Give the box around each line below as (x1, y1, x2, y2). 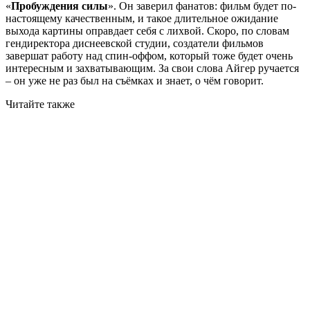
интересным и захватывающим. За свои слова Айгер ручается (6, 62, 299, 74)
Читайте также (6, 98, 75, 110)
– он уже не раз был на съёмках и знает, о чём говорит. (6, 74, 264, 86)
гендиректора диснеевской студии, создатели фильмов (6, 37, 264, 49)
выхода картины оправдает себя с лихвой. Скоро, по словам (6, 24, 289, 37)
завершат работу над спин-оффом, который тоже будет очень (6, 49, 293, 62)
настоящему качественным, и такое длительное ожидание (6, 12, 278, 24)
